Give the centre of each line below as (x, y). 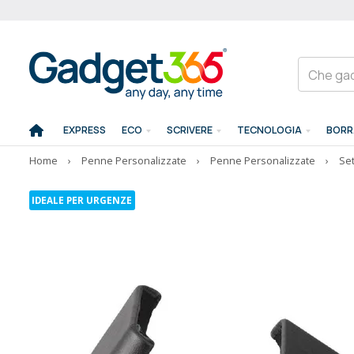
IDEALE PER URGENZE (82, 200)
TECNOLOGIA (270, 130)
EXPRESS (85, 130)
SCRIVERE (190, 130)
